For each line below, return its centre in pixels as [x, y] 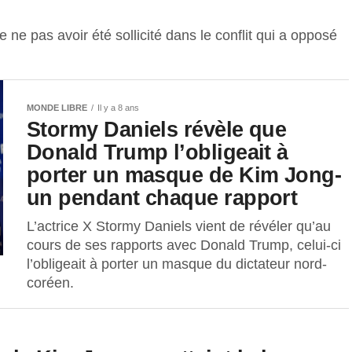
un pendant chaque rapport [162, 197]
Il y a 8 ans [118, 107]
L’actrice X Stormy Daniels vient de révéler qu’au [179, 226]
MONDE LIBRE [57, 107]
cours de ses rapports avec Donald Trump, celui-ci [184, 245]
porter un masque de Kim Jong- [184, 174]
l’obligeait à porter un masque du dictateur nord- [177, 264]
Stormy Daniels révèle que [157, 129]
